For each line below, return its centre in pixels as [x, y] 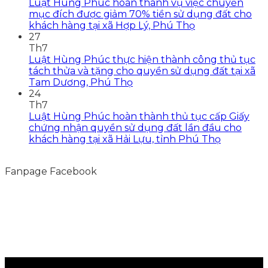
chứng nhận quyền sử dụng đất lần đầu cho [135, 127]
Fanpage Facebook [51, 171]
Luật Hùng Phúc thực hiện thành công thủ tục [142, 59]
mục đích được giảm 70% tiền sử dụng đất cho [140, 14]
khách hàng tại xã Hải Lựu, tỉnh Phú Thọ [125, 139]
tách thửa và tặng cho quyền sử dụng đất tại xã [142, 71]
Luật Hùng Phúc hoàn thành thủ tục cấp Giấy [139, 116]
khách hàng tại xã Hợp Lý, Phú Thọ [112, 25]
